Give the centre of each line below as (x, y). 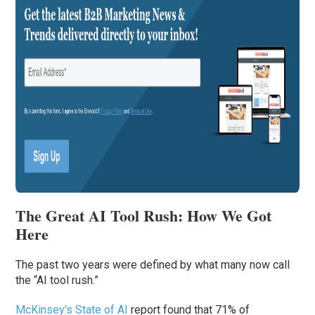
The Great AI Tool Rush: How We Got (144, 216)
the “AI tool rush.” (57, 281)
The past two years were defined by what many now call (153, 265)
